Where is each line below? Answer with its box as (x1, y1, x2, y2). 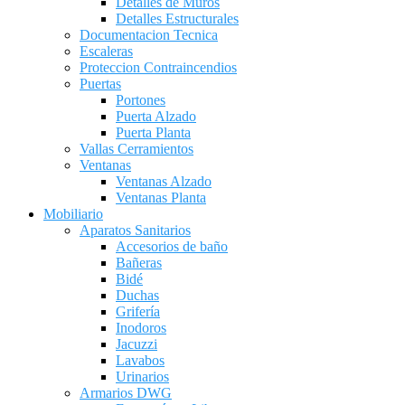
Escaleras (80, 43, 133, 59)
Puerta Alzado (116, 108, 196, 124)
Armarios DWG (80, 385, 172, 400)
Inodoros (116, 320, 166, 335)
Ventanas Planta (116, 190, 206, 205)
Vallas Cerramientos (80, 141, 193, 156)
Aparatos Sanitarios (80, 222, 191, 238)
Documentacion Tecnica (80, 27, 218, 42)
